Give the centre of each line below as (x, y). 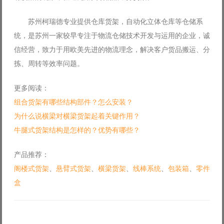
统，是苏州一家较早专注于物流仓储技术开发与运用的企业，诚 (112, 35)
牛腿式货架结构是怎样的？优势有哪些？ (77, 130)
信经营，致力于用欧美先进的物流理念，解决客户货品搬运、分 (112, 49)
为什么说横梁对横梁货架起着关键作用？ (77, 116)
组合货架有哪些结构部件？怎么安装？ (73, 102)
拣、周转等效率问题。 (49, 63)
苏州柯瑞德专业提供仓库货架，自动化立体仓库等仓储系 (108, 21)
